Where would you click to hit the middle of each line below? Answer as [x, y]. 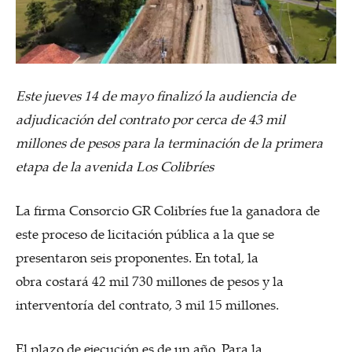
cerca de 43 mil [240, 119]
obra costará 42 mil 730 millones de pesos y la [150, 280]
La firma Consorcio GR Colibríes [111, 210]
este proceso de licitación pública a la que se [145, 233]
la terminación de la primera [238, 142]
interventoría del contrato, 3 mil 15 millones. [147, 304]
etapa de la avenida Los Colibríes [118, 166]
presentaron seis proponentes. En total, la [137, 257]
